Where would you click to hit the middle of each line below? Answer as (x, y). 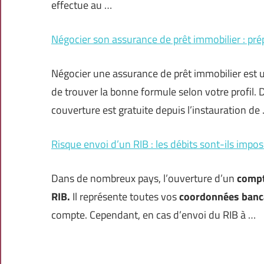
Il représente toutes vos (125, 197)
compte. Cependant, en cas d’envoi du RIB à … (154, 215)
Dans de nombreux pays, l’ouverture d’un (144, 179)
